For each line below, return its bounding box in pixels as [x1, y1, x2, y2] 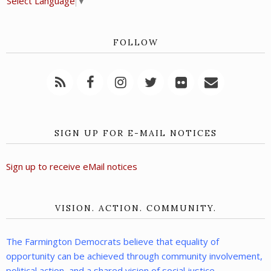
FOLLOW [113, 37, 158, 48]
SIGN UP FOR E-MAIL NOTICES [54, 128, 217, 139]
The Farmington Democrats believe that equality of [6, 235, 219, 248]
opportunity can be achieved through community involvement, [6, 250, 263, 263]
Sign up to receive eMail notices [6, 160, 137, 173]
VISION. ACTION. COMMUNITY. [54, 203, 217, 214]
